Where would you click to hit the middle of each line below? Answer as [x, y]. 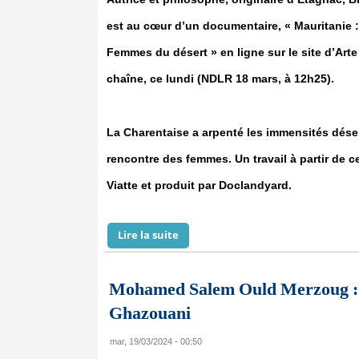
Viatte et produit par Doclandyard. [199, 185]
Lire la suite [148, 235]
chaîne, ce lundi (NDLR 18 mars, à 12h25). [220, 79]
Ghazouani [150, 313]
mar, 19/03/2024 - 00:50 [156, 341]
